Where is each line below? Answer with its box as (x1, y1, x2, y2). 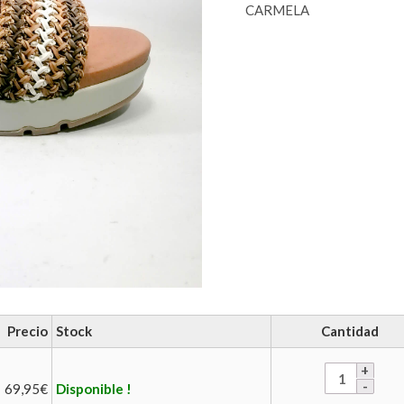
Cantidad (320, 323, 379, 339)
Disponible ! (56, 381, 132, 397)
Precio (7, 323, 48, 339)
